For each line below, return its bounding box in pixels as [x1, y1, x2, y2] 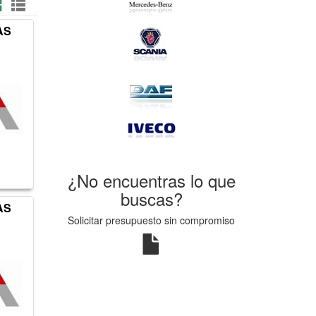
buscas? [120, 186, 183, 211]
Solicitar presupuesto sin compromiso [68, 213, 236, 227]
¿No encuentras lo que [67, 168, 236, 193]
